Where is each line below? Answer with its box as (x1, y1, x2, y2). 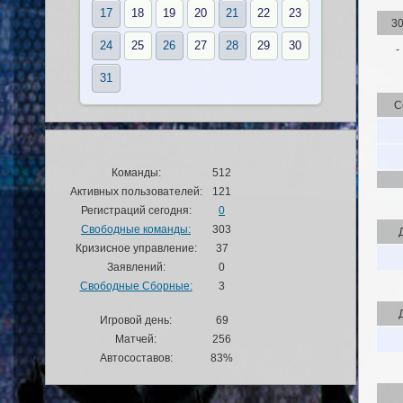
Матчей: (115, 332, 157, 345)
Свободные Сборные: (79, 279, 193, 291)
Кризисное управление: (75, 241, 197, 254)
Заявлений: (106, 260, 166, 273)
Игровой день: (100, 313, 172, 326)
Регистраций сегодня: (80, 203, 192, 216)
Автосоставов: (99, 351, 173, 363)
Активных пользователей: (69, 184, 202, 197)
